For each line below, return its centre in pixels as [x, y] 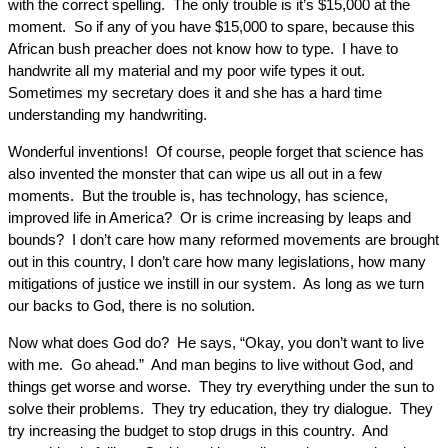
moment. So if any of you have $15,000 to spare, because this [211, 26]
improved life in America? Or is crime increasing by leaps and [209, 217]
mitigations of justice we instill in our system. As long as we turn [216, 283]
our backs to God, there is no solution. [131, 305]
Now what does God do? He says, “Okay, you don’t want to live [216, 342]
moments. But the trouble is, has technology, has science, [198, 195]
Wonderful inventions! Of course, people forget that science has [216, 151]
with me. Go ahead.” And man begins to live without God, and [210, 364]
